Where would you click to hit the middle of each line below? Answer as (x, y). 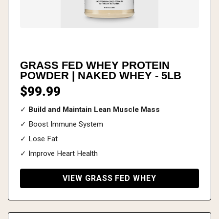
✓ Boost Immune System (62, 124)
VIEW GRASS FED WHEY (109, 178)
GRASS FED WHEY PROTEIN (95, 65)
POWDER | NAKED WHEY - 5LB (101, 75)
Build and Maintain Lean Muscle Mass (94, 109)
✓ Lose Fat (39, 139)
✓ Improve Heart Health (59, 153)
